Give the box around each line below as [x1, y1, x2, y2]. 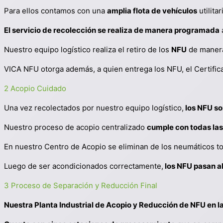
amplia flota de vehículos [107, 6, 197, 15]
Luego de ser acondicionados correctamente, [4, 161, 163, 171]
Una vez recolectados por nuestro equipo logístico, [4, 103, 184, 112]
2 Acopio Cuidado [4, 84, 66, 93]
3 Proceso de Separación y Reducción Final [4, 181, 157, 190]
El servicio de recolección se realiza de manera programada [4, 25, 220, 35]
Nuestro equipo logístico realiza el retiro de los [4, 45, 171, 54]
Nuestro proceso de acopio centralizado [4, 122, 147, 132]
